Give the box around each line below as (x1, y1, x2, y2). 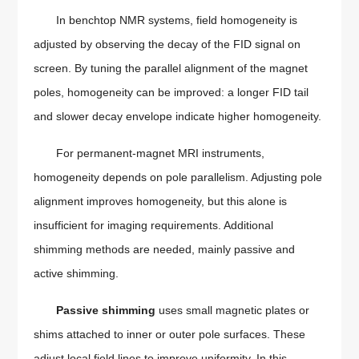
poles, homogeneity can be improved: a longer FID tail (34, 86, 309, 99)
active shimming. (34, 267, 119, 280)
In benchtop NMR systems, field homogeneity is (56, 14, 298, 27)
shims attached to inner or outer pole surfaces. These (34, 328, 306, 341)
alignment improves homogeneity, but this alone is (34, 195, 288, 208)
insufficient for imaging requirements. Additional (34, 219, 274, 232)
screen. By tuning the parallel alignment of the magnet (34, 62, 309, 75)
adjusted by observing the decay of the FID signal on (34, 38, 301, 51)
